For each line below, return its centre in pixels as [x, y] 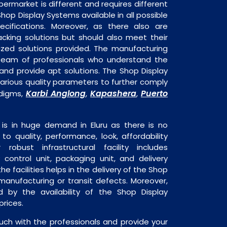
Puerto [154, 93]
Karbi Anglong [56, 93]
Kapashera [113, 93]
